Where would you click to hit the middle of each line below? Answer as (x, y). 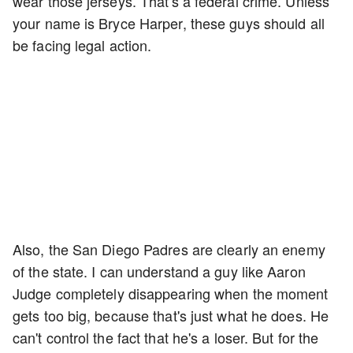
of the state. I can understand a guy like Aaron (159, 271)
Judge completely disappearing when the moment (171, 294)
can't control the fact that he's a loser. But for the (166, 338)
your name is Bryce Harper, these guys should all (169, 23)
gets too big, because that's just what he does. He (171, 316)
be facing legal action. (84, 45)
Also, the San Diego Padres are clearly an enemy (169, 249)
